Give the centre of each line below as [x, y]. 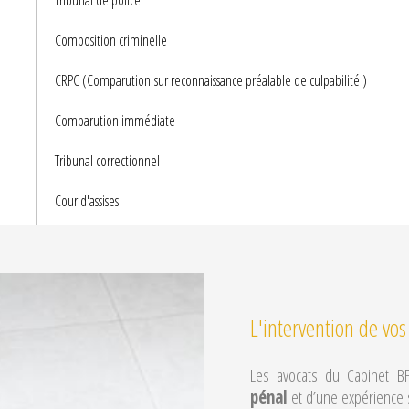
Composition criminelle [115, 40]
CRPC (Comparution [102, 80]
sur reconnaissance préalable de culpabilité [255, 80]
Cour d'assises [86, 201]
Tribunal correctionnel [107, 161]
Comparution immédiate [120, 121]
